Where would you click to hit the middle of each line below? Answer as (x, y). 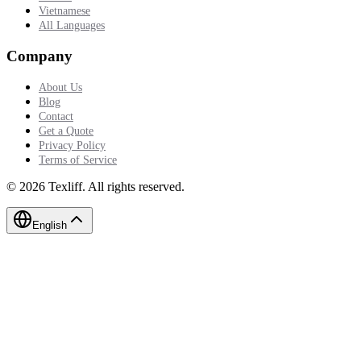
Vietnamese (64, 11)
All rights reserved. (136, 187)
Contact (56, 117)
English (50, 226)
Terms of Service (78, 160)
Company (39, 56)
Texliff (65, 187)
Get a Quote (66, 131)
